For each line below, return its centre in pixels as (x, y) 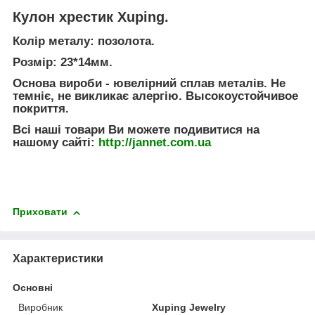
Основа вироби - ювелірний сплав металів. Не (149, 83)
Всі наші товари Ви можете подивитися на (136, 129)
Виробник (40, 307)
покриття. (41, 108)
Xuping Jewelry (189, 307)
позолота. (126, 41)
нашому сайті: (56, 142)
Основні (33, 287)
